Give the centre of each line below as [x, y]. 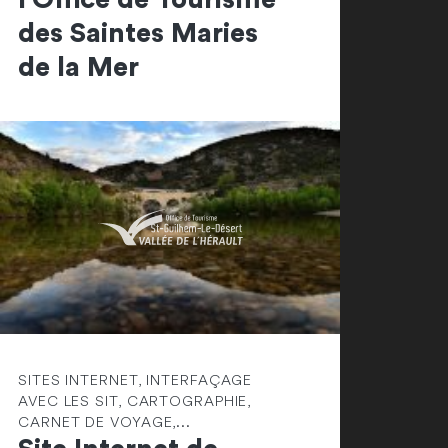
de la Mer [78, 67]
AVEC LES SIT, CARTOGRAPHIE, [135, 400]
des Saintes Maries [138, 33]
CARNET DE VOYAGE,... [104, 421]
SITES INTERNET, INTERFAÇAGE [135, 379]
